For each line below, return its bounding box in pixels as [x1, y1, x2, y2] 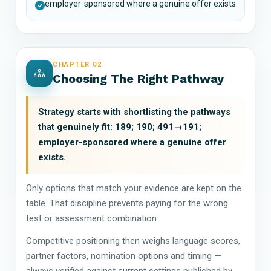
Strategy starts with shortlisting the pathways [38, 106, 230, 117]
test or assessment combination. [26, 212, 158, 224]
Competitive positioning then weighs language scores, [26, 235, 240, 246]
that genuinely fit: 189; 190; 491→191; [38, 121, 201, 132]
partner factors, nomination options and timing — [26, 250, 221, 261]
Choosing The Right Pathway [53, 71, 224, 86]
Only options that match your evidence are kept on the [26, 182, 241, 194]
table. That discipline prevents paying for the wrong [26, 197, 228, 209]
